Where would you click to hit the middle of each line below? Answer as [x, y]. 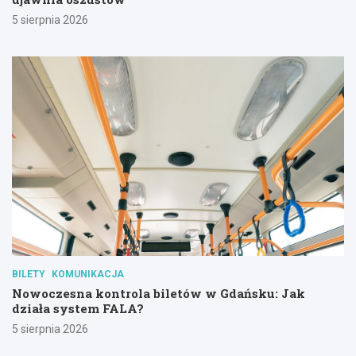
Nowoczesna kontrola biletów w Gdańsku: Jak [159, 293]
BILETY [29, 274]
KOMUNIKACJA [88, 274]
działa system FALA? [78, 308]
